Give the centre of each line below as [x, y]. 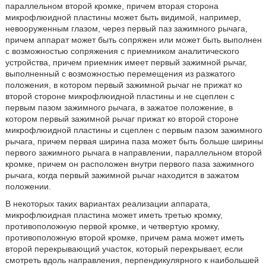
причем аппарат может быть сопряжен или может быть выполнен [133, 40]
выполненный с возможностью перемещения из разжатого [120, 74]
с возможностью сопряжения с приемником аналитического [122, 51]
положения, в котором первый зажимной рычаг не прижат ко [123, 85]
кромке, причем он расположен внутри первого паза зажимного [129, 164]
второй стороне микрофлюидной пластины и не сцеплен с [120, 96]
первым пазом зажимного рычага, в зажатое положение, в [119, 107]
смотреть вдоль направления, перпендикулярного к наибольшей [132, 260]
